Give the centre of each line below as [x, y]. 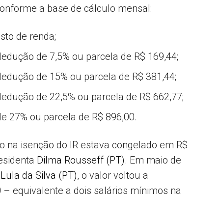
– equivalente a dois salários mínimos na [91, 191]
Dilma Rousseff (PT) [81, 160]
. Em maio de [153, 160]
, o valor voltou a [113, 175]
